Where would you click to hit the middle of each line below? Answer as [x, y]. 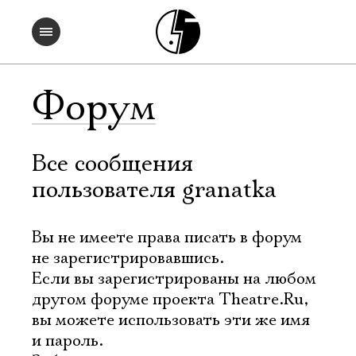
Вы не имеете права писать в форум [167, 238]
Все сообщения [112, 164]
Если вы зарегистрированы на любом [174, 279]
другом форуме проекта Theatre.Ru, [170, 300]
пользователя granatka [154, 190]
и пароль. [68, 341]
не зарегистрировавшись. [128, 258]
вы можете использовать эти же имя [171, 320]
